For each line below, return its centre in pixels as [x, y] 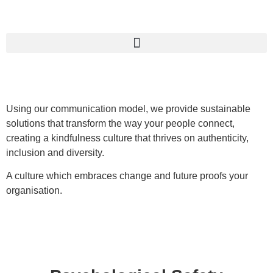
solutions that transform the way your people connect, [120, 123]
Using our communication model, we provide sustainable [128, 109]
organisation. [34, 191]
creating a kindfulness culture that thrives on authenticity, [127, 138]
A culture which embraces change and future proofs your [127, 176]
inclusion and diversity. [55, 153]
